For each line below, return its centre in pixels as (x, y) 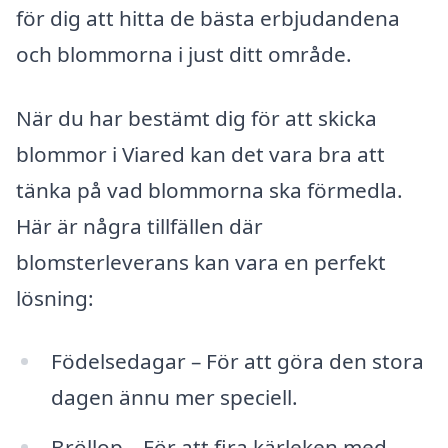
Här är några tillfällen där (139, 225)
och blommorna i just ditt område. (184, 53)
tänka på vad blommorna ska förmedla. (209, 189)
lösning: (55, 297)
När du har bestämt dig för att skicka (196, 117)
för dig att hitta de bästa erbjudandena (208, 17)
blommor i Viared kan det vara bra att (200, 153)
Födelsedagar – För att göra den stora (237, 361)
